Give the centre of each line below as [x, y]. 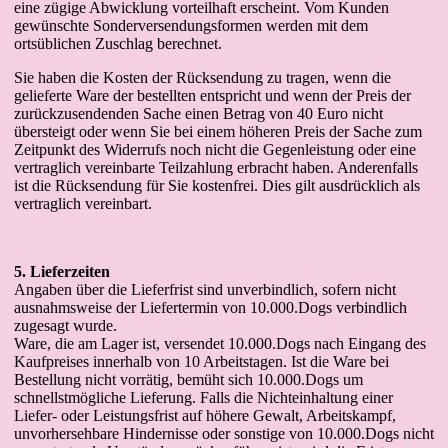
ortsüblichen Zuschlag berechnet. [118, 43]
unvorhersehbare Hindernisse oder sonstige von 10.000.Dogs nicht [224, 433]
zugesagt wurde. [65, 325]
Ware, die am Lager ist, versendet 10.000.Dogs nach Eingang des [220, 343]
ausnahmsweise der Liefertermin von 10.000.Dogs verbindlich [210, 307]
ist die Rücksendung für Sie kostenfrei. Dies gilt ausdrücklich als [217, 185]
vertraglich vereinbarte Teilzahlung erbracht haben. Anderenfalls [216, 167]
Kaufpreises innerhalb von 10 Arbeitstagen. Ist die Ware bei [201, 361]
